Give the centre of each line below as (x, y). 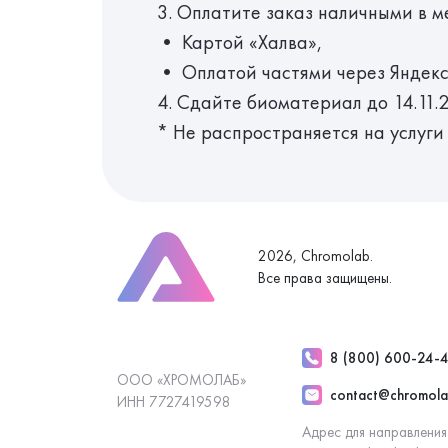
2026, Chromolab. (315, 256)
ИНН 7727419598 (174, 402)
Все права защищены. (324, 278)
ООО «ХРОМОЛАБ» (181, 380)
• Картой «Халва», (242, 42)
